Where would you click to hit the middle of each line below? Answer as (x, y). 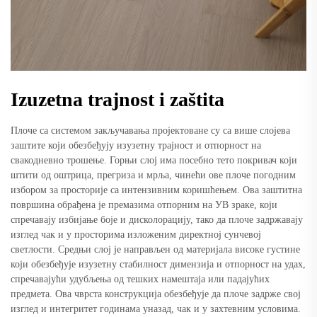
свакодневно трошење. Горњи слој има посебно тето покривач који (154, 160)
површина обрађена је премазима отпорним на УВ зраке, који (144, 204)
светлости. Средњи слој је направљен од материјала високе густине (155, 249)
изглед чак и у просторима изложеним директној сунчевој (136, 234)
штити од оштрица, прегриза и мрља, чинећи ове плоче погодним (153, 175)
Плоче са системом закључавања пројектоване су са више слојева (150, 130)
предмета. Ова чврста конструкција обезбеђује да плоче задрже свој (156, 294)
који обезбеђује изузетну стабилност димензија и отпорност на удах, (158, 264)
